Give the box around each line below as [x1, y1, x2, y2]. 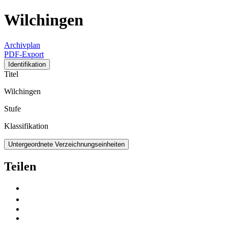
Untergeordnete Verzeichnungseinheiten [8, 140, 125, 148]
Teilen [4, 159, 36, 173]
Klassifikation [4, 121, 48, 130]
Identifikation [8, 60, 46, 68]
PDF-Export [4, 49, 44, 59]
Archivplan [4, 40, 40, 49]
